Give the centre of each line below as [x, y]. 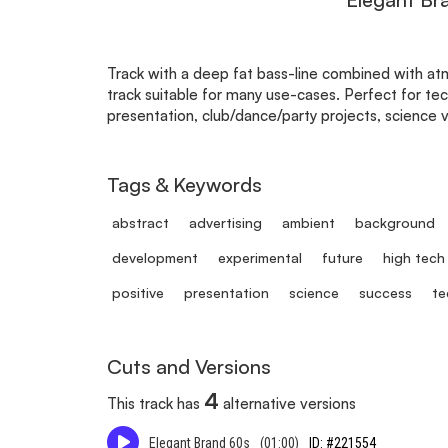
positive [137, 292]
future [342, 257]
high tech [413, 257]
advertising [225, 222]
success [385, 292]
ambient [308, 222]
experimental [259, 257]
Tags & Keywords [184, 184]
